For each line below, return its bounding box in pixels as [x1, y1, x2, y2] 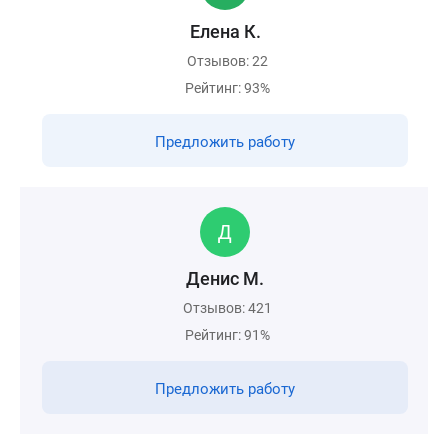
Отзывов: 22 [187, 53, 268, 69]
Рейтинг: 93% [185, 80, 270, 96]
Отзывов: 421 [183, 300, 272, 316]
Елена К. [189, 21, 261, 42]
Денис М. [186, 268, 264, 289]
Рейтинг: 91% [185, 327, 270, 343]
